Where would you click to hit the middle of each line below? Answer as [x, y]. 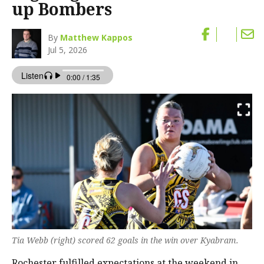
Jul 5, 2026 [68, 50]
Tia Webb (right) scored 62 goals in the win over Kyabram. [125, 240]
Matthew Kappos [97, 38]
